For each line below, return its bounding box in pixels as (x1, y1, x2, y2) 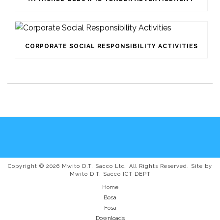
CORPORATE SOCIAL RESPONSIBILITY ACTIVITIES (25, 43, 198, 50)
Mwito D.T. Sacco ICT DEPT (69, 171, 151, 178)
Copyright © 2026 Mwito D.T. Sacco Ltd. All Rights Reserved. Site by (8, 163, 212, 170)
